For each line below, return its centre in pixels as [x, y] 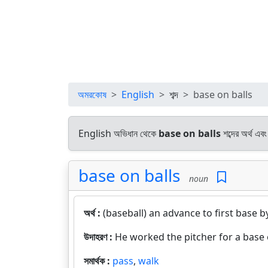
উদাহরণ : [99, 237]
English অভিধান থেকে [118, 133]
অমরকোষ [92, 95]
